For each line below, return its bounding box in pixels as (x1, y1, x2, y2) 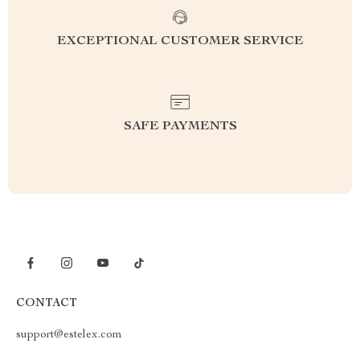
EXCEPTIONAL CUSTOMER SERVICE (56, 35, 304, 48)
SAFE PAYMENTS (123, 120, 237, 133)
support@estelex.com (16, 329, 122, 341)
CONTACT (16, 297, 77, 309)
